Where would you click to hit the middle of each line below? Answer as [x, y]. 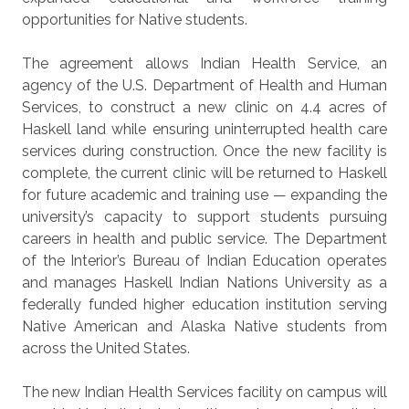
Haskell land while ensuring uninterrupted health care [204, 129]
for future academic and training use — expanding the [204, 195]
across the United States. [106, 348]
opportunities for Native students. [135, 20]
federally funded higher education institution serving [204, 304]
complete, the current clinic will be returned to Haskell [204, 173]
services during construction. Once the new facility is [204, 151]
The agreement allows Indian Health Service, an [204, 63]
